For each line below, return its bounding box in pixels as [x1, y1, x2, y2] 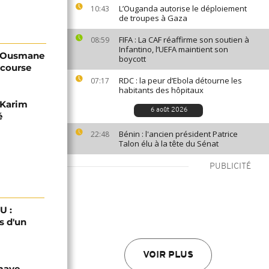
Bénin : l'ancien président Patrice [119, 128, 238, 139]
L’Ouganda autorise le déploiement [119, 3, 247, 14]
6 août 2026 [151, 107, 187, 113]
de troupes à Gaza [119, 13, 187, 23]
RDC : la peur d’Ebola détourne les [119, 75, 242, 86]
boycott [119, 53, 146, 64]
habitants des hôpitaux [119, 85, 204, 95]
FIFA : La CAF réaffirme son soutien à [119, 34, 249, 45]
